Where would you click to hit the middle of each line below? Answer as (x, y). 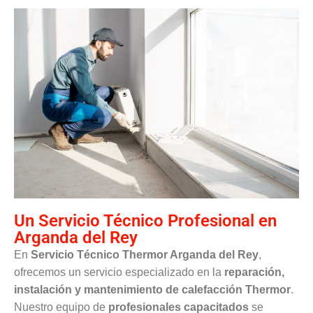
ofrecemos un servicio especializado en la (119, 272)
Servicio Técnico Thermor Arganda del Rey (145, 254)
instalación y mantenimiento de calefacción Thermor (152, 289)
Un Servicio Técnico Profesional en (145, 220)
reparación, (254, 272)
